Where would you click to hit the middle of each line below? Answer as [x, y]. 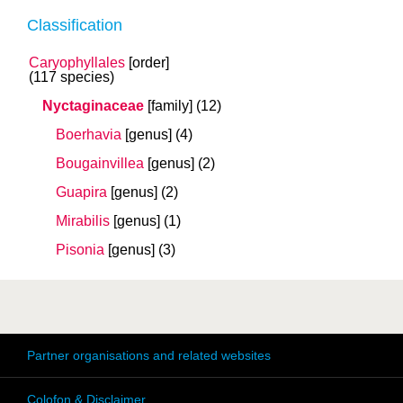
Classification [75, 25]
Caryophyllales [77, 63]
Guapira [81, 192]
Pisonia [80, 250]
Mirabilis [83, 221]
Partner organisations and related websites [149, 355]
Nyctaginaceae [93, 106]
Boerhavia [89, 134]
